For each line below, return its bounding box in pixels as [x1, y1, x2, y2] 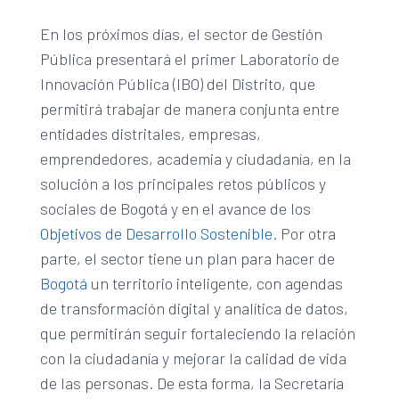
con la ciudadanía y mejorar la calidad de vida [39, 348, 346, 369]
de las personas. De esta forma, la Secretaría [39, 373, 344, 394]
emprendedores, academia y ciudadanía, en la [39, 149, 351, 169]
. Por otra [272, 224, 336, 244]
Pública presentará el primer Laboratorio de [39, 49, 339, 69]
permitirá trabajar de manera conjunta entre [39, 99, 339, 119]
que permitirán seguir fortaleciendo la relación [39, 323, 355, 344]
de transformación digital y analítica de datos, [39, 298, 348, 319]
